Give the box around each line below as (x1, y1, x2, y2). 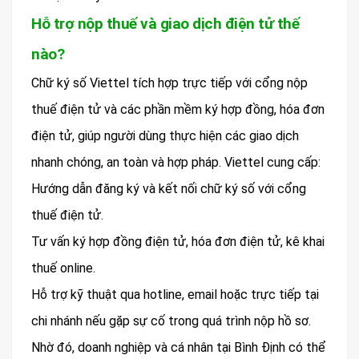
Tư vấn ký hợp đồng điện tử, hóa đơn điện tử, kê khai (31, 234, 325, 250)
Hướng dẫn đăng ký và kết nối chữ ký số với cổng (31, 181, 306, 197)
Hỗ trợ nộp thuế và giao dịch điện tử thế (31, 14, 299, 34)
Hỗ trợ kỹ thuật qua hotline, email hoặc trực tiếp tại (31, 287, 319, 303)
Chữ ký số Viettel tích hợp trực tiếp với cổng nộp (31, 75, 308, 91)
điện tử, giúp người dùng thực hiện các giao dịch (31, 128, 299, 144)
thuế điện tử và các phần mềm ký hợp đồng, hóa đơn (31, 102, 325, 118)
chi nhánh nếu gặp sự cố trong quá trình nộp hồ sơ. (31, 313, 311, 329)
